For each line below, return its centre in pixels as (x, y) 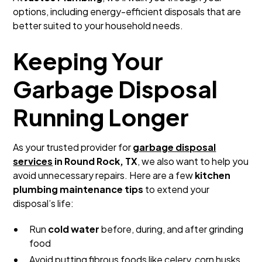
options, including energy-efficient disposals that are (127, 11)
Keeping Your (88, 61)
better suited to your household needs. (98, 25)
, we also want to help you (193, 161)
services (33, 161)
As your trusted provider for (73, 147)
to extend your (177, 189)
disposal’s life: (44, 203)
